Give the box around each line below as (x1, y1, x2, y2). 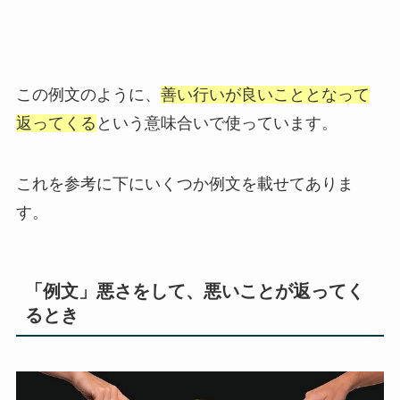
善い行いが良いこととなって (160, 85, 370, 104)
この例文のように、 (15, 85, 161, 104)
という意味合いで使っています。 (96, 113, 337, 132)
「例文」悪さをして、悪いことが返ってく (24, 280, 364, 301)
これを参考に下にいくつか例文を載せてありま (15, 174, 354, 193)
